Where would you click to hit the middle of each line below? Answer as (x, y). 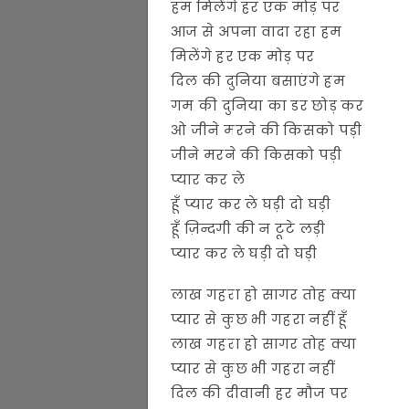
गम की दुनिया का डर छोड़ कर (267, 105)
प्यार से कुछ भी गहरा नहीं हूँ (259, 319)
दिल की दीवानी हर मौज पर (260, 393)
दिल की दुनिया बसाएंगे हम (258, 80)
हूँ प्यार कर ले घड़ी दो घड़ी (251, 204)
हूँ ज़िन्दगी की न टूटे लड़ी (248, 228)
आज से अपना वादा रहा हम (257, 31)
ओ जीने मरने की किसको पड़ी (267, 130)
